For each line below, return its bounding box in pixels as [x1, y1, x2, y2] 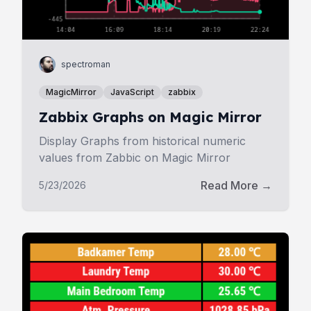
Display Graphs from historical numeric [39, 134, 246, 148]
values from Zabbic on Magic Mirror [39, 151, 230, 165]
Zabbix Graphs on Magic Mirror [39, 108, 262, 126]
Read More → [201, 178, 272, 192]
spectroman [61, 59, 110, 69]
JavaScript [110, 87, 154, 97]
